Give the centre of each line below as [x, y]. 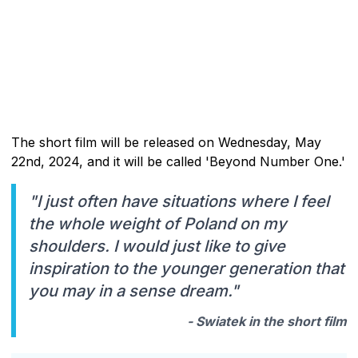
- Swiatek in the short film [267, 321]
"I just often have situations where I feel [179, 201]
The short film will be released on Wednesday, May [166, 142]
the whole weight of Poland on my [158, 223]
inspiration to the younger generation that [187, 268]
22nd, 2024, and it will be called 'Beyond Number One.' [178, 161]
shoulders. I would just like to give [157, 246]
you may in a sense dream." [134, 290]
